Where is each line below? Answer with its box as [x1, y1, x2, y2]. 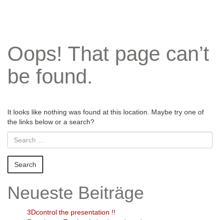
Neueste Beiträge [7, 183, 144, 203]
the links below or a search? [7, 118, 94, 126]
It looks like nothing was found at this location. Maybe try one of [7, 108, 204, 116]
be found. [7, 65, 93, 88]
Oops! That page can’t [7, 42, 209, 65]
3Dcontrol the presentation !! [27, 208, 115, 216]
